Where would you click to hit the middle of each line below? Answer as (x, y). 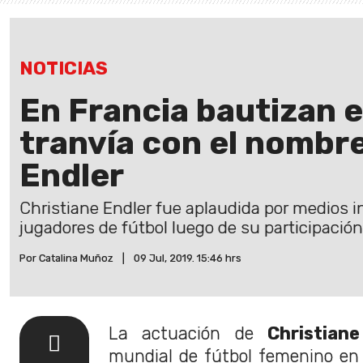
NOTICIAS (64, 69)
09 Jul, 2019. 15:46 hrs (188, 258)
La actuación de (188, 334)
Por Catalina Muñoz (66, 258)
